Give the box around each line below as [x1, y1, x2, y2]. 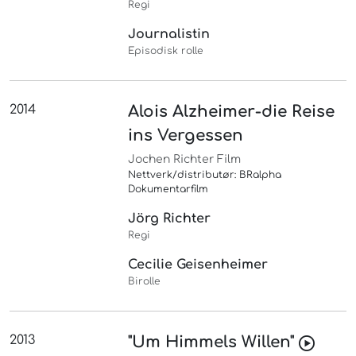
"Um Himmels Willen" [128, 333, 300, 352]
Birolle [128, 276, 161, 288]
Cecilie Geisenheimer [128, 257, 269, 273]
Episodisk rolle [128, 45, 204, 57]
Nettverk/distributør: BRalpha [128, 169, 282, 181]
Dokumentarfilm [128, 184, 209, 195]
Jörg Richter [128, 211, 211, 226]
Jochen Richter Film [128, 153, 242, 166]
